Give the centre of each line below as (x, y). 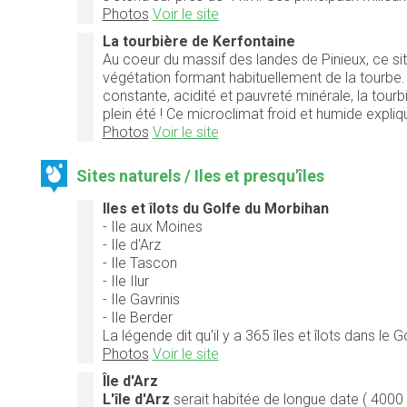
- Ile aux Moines (152, 226)
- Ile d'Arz (131, 244)
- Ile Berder (137, 317)
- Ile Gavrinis (141, 299)
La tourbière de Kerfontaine (199, 41)
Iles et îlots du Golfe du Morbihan (215, 208)
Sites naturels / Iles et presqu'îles (201, 175)
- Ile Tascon (139, 263)
